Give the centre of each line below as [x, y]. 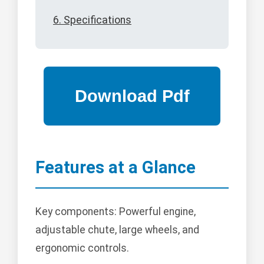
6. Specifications [92, 20]
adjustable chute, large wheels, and [117, 230]
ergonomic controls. [82, 248]
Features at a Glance [115, 168]
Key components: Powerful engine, [115, 212]
